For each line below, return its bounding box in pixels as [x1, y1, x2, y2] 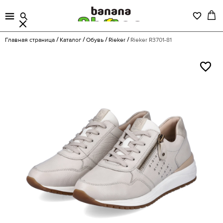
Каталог [60, 36, 81, 44]
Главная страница [5, 36, 55, 44]
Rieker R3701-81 [130, 36, 172, 44]
